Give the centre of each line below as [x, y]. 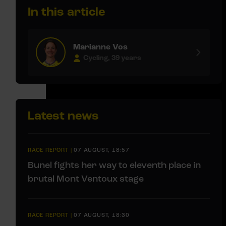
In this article [66, 12]
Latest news [63, 116]
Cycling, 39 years [112, 58]
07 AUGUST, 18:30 [102, 215]
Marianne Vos [100, 47]
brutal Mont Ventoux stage [86, 178]
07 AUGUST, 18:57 [102, 150]
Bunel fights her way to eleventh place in [114, 165]
